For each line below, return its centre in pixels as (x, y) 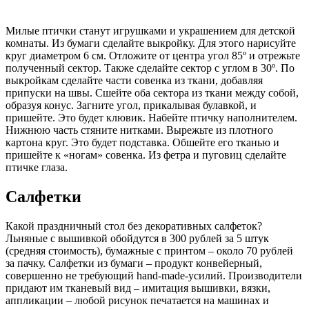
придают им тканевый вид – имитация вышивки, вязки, (138, 288)
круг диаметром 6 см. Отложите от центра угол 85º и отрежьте (153, 56)
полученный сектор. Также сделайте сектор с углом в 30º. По (150, 68)
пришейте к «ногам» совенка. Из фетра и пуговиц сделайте (146, 155)
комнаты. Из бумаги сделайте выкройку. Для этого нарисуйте (151, 43)
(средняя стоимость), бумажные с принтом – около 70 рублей (149, 250)
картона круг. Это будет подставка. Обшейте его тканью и (142, 143)
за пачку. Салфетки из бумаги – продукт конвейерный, (134, 263)
